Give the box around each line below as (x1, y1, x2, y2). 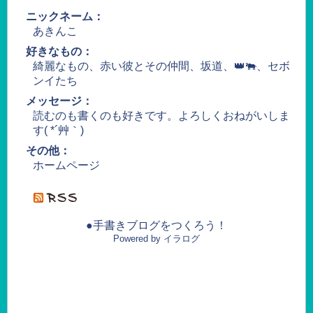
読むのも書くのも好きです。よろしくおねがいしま (32, 110, 290, 122)
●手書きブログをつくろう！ (85, 219, 227, 231)
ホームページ (32, 159, 100, 171)
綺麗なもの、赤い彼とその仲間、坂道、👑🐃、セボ (32, 60, 290, 72)
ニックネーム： (25, 10, 104, 22)
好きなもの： (25, 45, 93, 57)
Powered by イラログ (112, 233, 200, 244)
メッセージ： (25, 95, 93, 107)
